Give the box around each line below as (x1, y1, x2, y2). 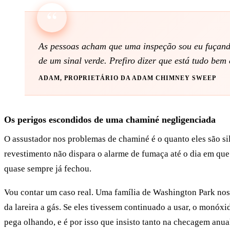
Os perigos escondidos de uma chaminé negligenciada (4, 114, 216, 125)
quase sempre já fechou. (4, 163, 91, 174)
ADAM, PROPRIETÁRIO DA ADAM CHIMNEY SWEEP (39, 74, 217, 82)
